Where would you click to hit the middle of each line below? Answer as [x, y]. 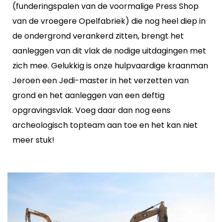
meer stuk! [33, 140]
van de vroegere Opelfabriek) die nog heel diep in [109, 21]
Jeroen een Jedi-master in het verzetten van [101, 81]
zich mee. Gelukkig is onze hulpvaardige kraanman [110, 66]
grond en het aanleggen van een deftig [88, 95]
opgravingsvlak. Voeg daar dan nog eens [91, 110]
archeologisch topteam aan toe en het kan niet [105, 125]
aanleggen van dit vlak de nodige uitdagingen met [109, 51]
